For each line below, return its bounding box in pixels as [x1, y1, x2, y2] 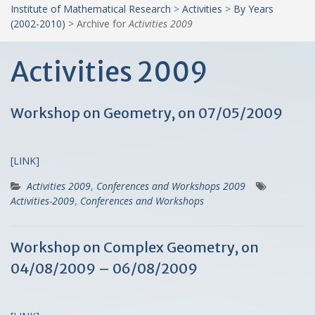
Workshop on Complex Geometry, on [11, 238, 259, 256]
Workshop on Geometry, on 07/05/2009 [11, 103, 283, 122]
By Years [233, 1, 274, 15]
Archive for [77, 16, 129, 30]
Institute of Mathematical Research [11, 1, 171, 15]
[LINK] [11, 153, 39, 167]
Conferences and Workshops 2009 [96, 179, 245, 193]
